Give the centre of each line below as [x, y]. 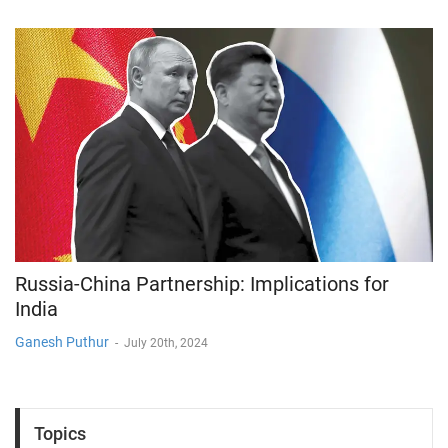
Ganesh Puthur [62, 342]
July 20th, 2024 [166, 343]
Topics [60, 433]
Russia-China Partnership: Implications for [202, 284]
